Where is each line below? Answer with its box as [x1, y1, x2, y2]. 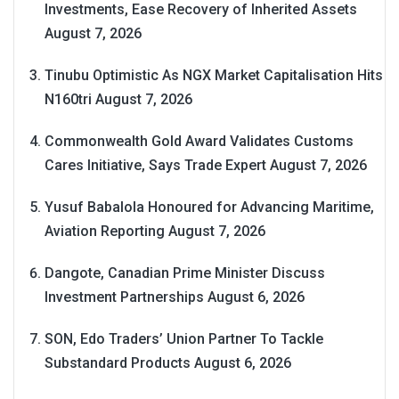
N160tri [45, 91, 92, 109]
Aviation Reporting [45, 223, 165, 240]
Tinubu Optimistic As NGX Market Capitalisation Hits [45, 67, 383, 85]
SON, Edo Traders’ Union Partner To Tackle [45, 330, 323, 348]
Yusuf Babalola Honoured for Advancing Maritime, [45, 199, 374, 216]
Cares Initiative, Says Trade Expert [45, 157, 266, 175]
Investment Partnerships [45, 289, 204, 306]
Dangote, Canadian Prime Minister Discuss [45, 265, 325, 282]
